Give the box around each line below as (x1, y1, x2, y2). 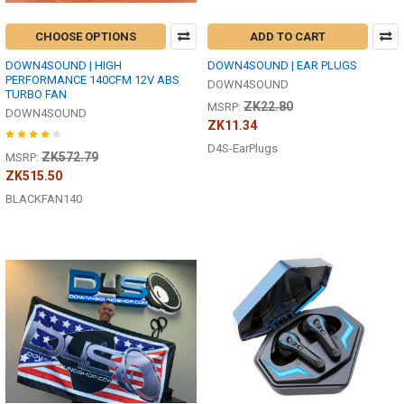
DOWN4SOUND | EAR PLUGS (207, 59, 357, 73)
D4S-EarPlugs (207, 142, 278, 156)
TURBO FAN (5, 87, 67, 102)
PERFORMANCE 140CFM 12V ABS (5, 73, 179, 87)
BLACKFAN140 (5, 192, 82, 207)
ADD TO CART (250, 30, 326, 44)
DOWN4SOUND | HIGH (5, 59, 122, 73)
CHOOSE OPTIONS (35, 30, 137, 44)
